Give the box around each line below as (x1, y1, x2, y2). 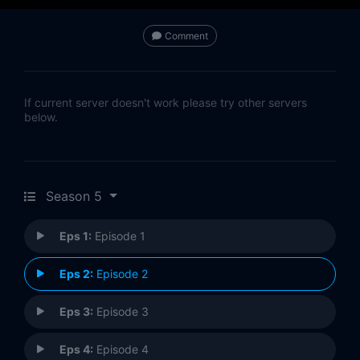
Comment (165, 30, 208, 43)
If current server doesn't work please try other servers (24, 96, 307, 110)
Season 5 (46, 188, 102, 205)
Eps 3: (59, 305, 93, 319)
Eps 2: (59, 267, 93, 281)
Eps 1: (59, 229, 92, 243)
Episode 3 (93, 305, 149, 319)
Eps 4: (59, 342, 93, 357)
